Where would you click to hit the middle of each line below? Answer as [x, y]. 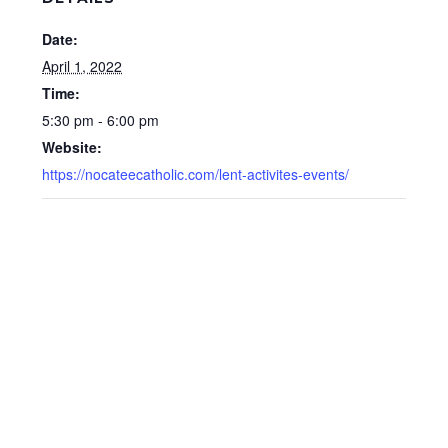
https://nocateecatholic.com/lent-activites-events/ [196, 174]
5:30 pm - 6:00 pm [101, 120]
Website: [72, 147]
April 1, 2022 [82, 66]
